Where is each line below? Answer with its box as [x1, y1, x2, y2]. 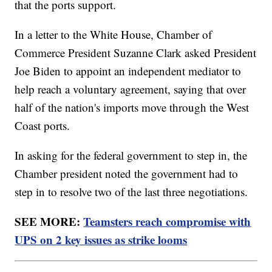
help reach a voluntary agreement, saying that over [15, 81, 246, 97]
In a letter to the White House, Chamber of [15, 26, 212, 42]
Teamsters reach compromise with [83, 212, 251, 229]
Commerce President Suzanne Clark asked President [15, 44, 257, 60]
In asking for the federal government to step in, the [15, 147, 248, 163]
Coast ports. [15, 117, 74, 133]
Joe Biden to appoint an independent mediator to [15, 63, 242, 78]
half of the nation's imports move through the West [15, 99, 250, 115]
